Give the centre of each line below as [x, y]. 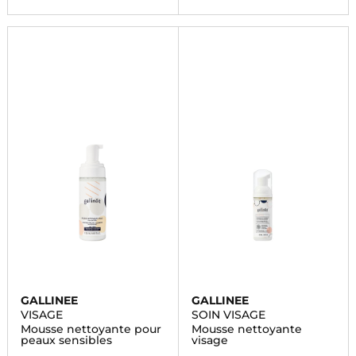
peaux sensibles [66, 340]
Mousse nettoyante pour [91, 329]
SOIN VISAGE [228, 315]
